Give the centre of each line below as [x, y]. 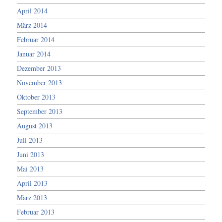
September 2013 [40, 111]
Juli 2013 [30, 140]
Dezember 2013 [39, 68]
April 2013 [32, 183]
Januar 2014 [34, 54]
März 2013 [32, 197]
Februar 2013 [36, 212]
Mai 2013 [30, 168]
